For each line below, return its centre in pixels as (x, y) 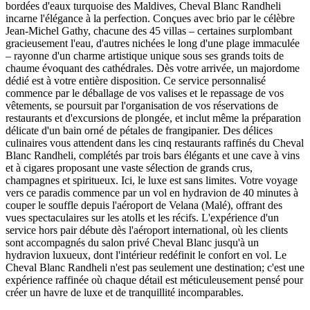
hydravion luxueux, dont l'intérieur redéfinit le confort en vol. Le (146, 255)
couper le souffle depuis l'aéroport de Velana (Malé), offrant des (144, 206)
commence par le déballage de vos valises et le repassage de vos (145, 93)
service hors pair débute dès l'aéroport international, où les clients (147, 230)
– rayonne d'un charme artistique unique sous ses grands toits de (145, 56)
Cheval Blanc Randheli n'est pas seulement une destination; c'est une (155, 268)
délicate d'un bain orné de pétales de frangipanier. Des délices (139, 131)
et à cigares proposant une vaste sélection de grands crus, (129, 168)
